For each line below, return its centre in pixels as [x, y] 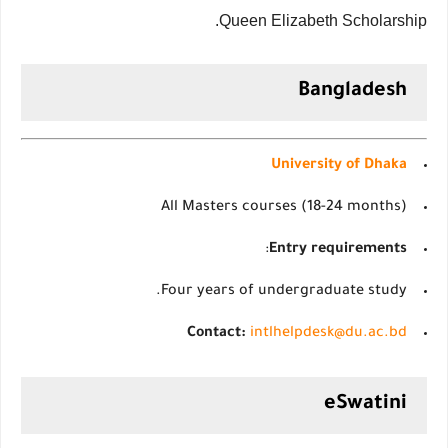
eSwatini [365, 405]
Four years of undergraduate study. [284, 292]
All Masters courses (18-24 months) [284, 208]
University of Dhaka [339, 166]
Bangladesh [352, 92]
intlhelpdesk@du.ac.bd [328, 334]
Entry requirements [338, 250]
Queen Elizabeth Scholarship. [323, 20]
